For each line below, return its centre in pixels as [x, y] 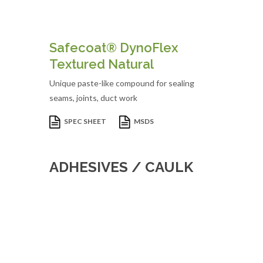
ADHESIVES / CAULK [121, 167]
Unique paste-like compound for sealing [122, 83]
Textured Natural [102, 64]
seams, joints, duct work [93, 98]
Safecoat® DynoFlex [114, 48]
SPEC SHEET [86, 122]
